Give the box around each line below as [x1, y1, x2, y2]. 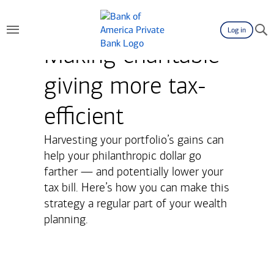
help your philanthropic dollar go [44, 149, 201, 163]
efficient [44, 102, 124, 131]
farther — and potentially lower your [44, 165, 223, 179]
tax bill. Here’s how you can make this [44, 180, 229, 194]
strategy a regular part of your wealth [44, 196, 227, 210]
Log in [228, 26, 246, 34]
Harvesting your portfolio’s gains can [44, 133, 224, 147]
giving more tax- [44, 72, 206, 100]
